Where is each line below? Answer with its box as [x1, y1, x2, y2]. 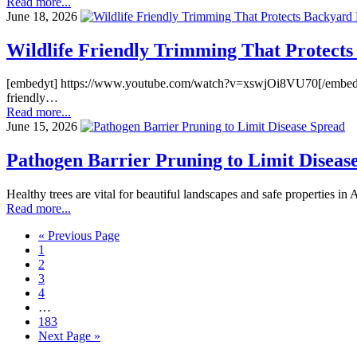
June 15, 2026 [6, 120, 77, 134]
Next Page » [38, 329, 100, 343]
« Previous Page [38, 229, 120, 243]
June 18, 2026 [6, 9, 77, 23]
